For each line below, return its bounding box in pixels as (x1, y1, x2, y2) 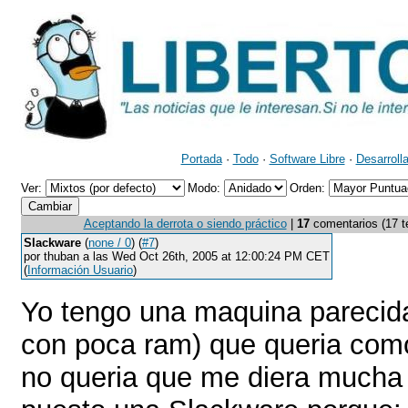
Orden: (290, 181, 329, 195)
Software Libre (269, 152, 345, 166)
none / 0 (88, 236, 131, 250)
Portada (180, 152, 222, 166)
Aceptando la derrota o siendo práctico (83, 217, 287, 230)
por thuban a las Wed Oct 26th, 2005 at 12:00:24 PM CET (24, 250, 330, 263)
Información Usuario (27, 263, 133, 277)
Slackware (24, 236, 81, 250)
